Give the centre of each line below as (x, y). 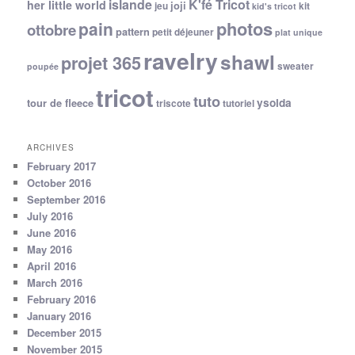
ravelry (181, 61)
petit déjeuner (183, 32)
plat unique (299, 32)
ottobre (52, 30)
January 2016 (59, 316)
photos (245, 29)
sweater (296, 66)
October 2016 (59, 183)
